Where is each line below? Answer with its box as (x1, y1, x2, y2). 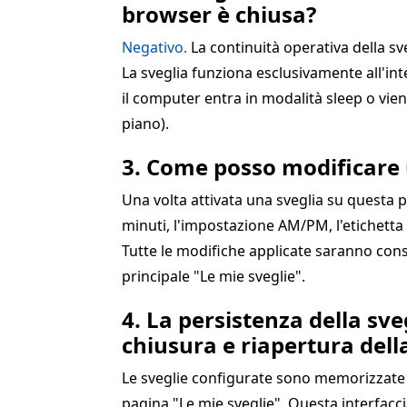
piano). (122, 114, 169, 134)
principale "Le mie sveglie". (122, 266, 305, 287)
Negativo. (122, 37, 187, 58)
